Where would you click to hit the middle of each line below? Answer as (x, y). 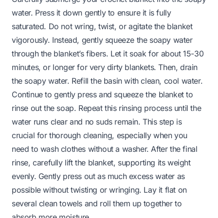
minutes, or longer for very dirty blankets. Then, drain (105, 67)
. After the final (172, 149)
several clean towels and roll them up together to (97, 203)
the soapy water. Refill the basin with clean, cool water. (107, 81)
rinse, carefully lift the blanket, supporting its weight (101, 162)
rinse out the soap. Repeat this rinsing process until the (107, 108)
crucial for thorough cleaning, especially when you (100, 135)
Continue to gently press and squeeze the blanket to (102, 94)
